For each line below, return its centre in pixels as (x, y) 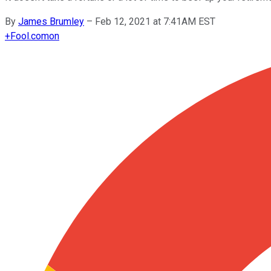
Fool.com (30, 36)
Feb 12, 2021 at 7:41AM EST (155, 21)
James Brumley (51, 21)
